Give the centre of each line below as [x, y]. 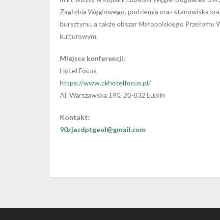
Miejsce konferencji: [93, 58]
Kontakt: [75, 117]
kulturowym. [79, 36]
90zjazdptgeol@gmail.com [103, 129]
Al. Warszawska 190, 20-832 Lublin [112, 95]
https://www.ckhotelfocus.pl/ [105, 82]
